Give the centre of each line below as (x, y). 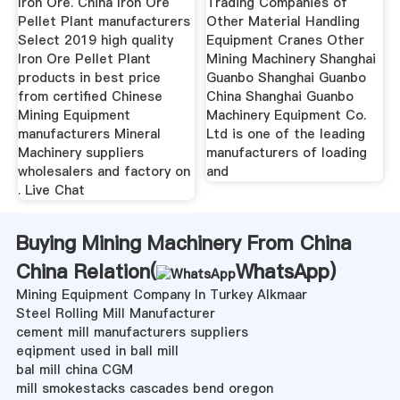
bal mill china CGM (74, 369)
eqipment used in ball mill (97, 350)
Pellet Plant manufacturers (104, 21)
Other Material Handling (283, 21)
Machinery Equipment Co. (287, 115)
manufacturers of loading (287, 152)
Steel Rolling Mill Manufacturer (115, 313)
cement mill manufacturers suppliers (132, 332)
